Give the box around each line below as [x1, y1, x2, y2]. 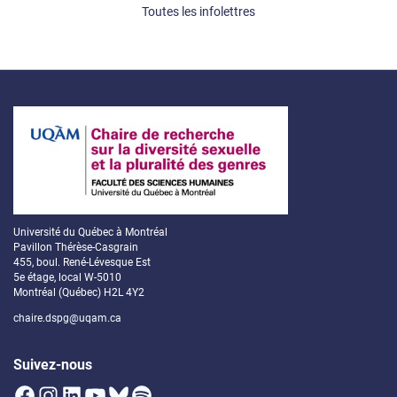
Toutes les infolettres [142, 4, 255, 19]
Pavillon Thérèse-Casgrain [13, 241, 138, 254]
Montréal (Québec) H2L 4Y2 [13, 286, 144, 300]
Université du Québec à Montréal [13, 226, 167, 239]
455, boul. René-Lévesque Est [13, 256, 151, 269]
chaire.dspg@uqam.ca [13, 312, 121, 325]
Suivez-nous [13, 356, 92, 374]
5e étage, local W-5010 [13, 271, 121, 284]
